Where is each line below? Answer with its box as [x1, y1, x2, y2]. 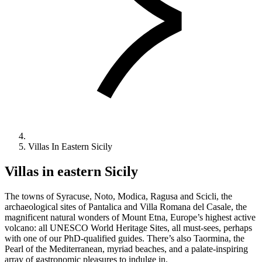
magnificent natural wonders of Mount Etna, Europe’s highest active [5, 212, 256, 223]
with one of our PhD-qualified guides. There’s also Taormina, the [5, 233, 244, 244]
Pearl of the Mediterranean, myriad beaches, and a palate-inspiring [5, 244, 248, 254]
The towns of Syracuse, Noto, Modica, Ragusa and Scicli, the [5, 191, 232, 202]
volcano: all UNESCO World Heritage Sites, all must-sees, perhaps [5, 223, 252, 233]
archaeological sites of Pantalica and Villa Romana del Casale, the [5, 202, 247, 212]
